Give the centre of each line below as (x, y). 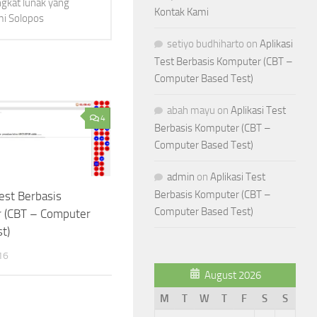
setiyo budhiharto (206, 44)
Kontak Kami (181, 12)
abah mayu (191, 110)
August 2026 (232, 275)
